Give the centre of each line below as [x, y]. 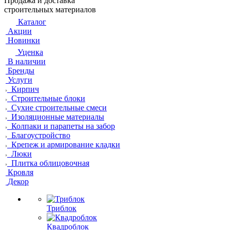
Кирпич [25, 89]
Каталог [32, 22]
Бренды [21, 71]
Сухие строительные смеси [59, 108]
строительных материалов [50, 9]
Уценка [30, 52]
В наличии [27, 61]
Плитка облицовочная [50, 163]
